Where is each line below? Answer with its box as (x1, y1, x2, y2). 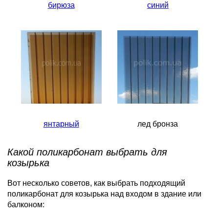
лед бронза (137, 119, 178, 128)
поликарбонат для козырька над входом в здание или (7, 189, 201, 198)
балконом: (7, 200, 44, 209)
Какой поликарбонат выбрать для (7, 146, 167, 157)
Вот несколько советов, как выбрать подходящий (7, 178, 185, 187)
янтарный (43, 119, 79, 128)
